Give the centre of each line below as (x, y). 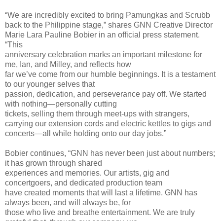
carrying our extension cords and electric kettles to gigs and (108, 124)
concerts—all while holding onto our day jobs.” (86, 134)
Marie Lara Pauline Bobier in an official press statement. (102, 35)
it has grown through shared (54, 163)
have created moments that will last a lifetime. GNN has (101, 193)
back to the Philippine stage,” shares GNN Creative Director (109, 25)
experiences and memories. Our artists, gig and (87, 173)
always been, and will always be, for (68, 203)
